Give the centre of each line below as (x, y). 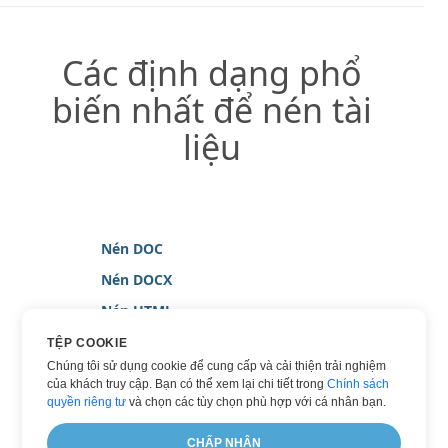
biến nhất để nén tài (212, 110)
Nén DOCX (136, 280)
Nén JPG (129, 342)
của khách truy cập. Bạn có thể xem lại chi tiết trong (187, 384)
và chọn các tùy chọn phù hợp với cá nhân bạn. (256, 402)
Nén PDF (130, 373)
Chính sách (358, 384)
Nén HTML (137, 311)
